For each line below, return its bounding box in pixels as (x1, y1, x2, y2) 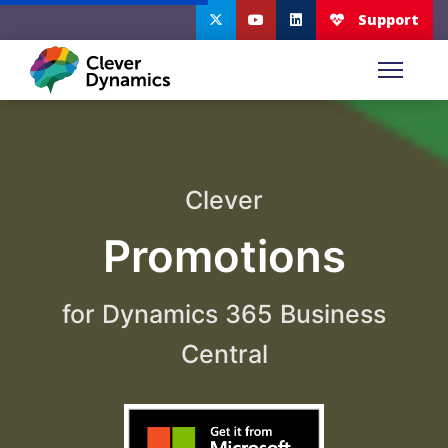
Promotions (102, 229, 346, 283)
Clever (185, 185, 263, 215)
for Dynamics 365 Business (62, 298, 386, 329)
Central (180, 338, 268, 369)
